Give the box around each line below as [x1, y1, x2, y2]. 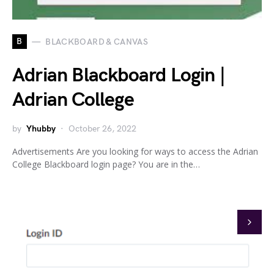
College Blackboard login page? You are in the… [12, 158, 200, 170]
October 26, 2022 [68, 124, 136, 134]
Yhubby [26, 124, 56, 134]
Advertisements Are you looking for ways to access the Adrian [12, 146, 258, 157]
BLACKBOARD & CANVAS [45, 36, 149, 47]
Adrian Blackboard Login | [12, 64, 226, 87]
